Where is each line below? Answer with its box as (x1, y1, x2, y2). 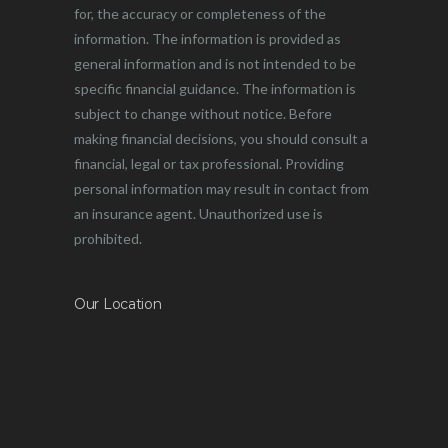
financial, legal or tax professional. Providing (74, 154, 344, 172)
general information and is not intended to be (74, 54, 356, 72)
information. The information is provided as (74, 29, 341, 47)
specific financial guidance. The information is (74, 79, 356, 97)
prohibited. (74, 229, 142, 247)
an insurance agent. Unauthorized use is (74, 204, 323, 222)
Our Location (74, 294, 162, 313)
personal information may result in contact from (74, 179, 369, 197)
